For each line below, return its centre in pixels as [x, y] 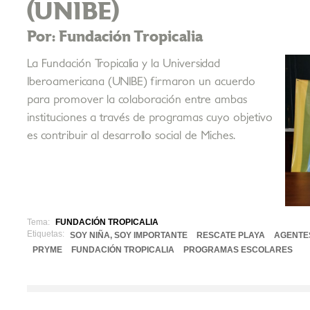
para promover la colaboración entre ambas [137, 99]
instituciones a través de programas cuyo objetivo [150, 117]
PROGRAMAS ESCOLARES [238, 249]
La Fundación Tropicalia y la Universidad [124, 63]
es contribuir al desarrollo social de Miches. [131, 135]
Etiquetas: [46, 234]
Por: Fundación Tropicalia [115, 36]
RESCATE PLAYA [231, 235]
